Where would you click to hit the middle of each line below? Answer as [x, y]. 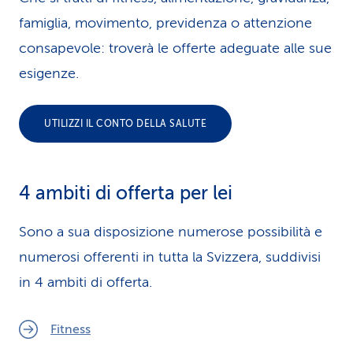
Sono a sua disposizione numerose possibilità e [171, 232]
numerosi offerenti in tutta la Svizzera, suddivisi [170, 257]
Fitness [71, 329]
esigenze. [51, 73]
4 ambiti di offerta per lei [126, 193]
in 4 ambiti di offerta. [85, 282]
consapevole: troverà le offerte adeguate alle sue [175, 48]
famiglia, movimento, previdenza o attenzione [165, 23]
